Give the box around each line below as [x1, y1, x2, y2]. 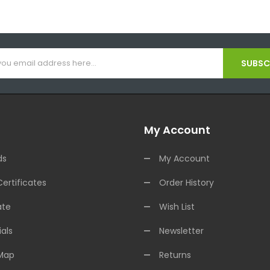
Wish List [159, 201, 195, 213]
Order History [159, 177, 214, 189]
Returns [159, 249, 191, 262]
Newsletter [159, 225, 204, 237]
